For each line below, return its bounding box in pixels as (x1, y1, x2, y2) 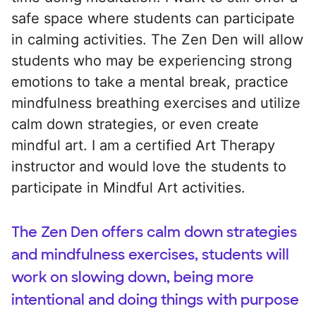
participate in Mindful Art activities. (11, 178, 245, 196)
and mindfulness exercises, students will (11, 245, 289, 264)
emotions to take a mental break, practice (11, 73, 288, 90)
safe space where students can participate (11, 9, 295, 27)
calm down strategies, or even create (11, 115, 259, 133)
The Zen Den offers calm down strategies (11, 222, 297, 241)
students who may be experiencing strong (11, 51, 292, 69)
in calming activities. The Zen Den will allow (11, 30, 303, 48)
